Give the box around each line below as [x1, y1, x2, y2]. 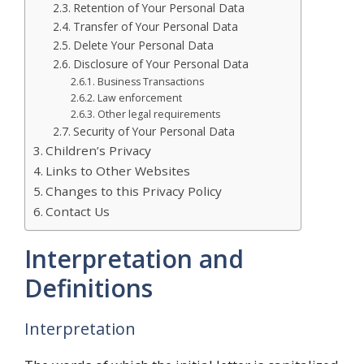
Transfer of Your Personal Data [72, 19, 238, 34]
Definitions [24, 271, 153, 305]
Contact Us [45, 203, 110, 219]
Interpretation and [24, 242, 244, 275]
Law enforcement [97, 91, 182, 105]
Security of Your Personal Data [72, 123, 235, 139]
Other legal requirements [97, 107, 220, 121]
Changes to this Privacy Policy [45, 183, 223, 199]
